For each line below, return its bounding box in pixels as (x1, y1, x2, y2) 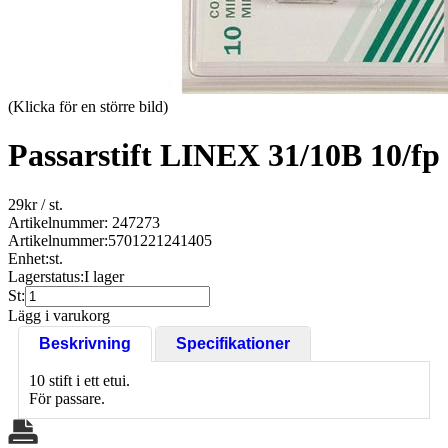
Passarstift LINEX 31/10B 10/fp (8, 137, 440, 174)
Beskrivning (39, 334, 131, 352)
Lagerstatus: (8, 267, 84, 285)
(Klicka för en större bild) (8, 98, 168, 115)
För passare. (29, 389, 105, 407)
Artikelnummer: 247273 (8, 213, 160, 231)
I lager (84, 267, 124, 285)
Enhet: (8, 249, 49, 267)
